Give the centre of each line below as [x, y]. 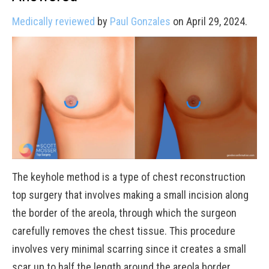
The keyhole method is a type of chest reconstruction [129, 177]
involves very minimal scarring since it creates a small [129, 249]
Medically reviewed [53, 21]
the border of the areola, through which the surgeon [124, 213]
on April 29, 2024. [209, 21]
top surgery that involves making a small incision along [130, 195]
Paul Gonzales [140, 21]
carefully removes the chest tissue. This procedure [124, 231]
